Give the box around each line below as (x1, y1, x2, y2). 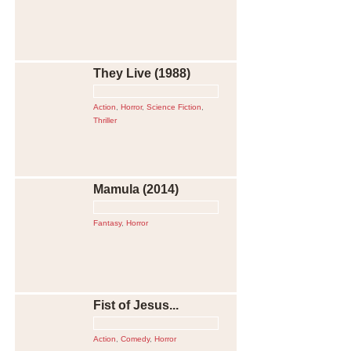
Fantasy (93, 218, 121, 227)
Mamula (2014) (93, 182, 179, 196)
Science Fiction (147, 102, 201, 111)
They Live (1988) (93, 66, 190, 80)
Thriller (93, 115, 117, 125)
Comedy (121, 334, 150, 343)
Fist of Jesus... (93, 298, 179, 312)
